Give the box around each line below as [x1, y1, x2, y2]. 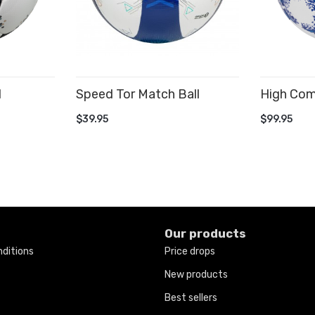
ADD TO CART [95, 105, 157, 116]
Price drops [165, 245, 215, 257]
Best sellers [165, 291, 217, 304]
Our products [165, 226, 246, 240]
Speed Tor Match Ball [75, 86, 200, 102]
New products [165, 268, 228, 281]
